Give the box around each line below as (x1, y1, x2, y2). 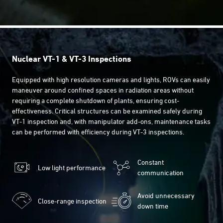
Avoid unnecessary (137, 191, 195, 200)
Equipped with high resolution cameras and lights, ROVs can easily (12, 75, 210, 84)
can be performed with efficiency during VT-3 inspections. (12, 127, 184, 136)
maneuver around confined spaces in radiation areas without (12, 86, 194, 94)
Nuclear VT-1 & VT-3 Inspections (12, 53, 131, 64)
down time (137, 202, 168, 210)
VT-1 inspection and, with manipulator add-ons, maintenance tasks (12, 117, 211, 125)
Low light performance (38, 163, 106, 172)
